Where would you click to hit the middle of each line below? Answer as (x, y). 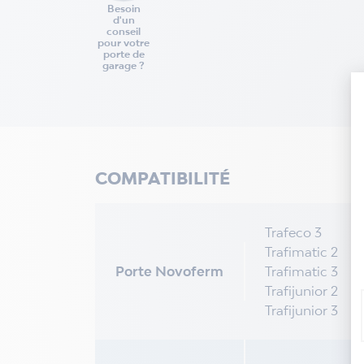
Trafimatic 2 (301, 251)
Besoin (123, 8)
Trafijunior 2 (301, 290)
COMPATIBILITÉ (162, 178)
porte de (123, 54)
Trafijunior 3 (301, 310)
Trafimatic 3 (301, 271)
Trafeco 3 (293, 232)
